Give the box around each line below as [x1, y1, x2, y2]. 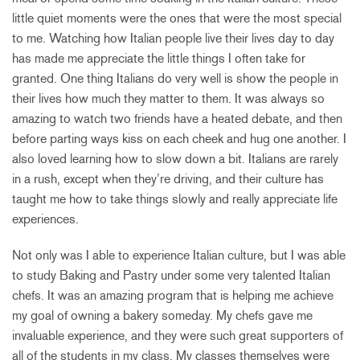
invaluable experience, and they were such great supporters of [12, 327, 343, 343]
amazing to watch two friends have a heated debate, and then [12, 110, 342, 126]
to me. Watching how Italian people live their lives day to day [12, 30, 334, 46]
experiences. [12, 211, 79, 227]
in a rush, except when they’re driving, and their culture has [12, 170, 324, 186]
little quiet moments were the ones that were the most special [12, 10, 342, 26]
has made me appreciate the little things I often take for [12, 50, 305, 66]
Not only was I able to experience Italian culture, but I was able [12, 247, 346, 263]
